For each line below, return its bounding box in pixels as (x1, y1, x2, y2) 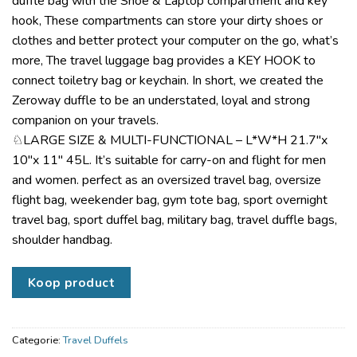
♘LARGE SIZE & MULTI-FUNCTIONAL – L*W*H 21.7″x (12, 131, 328, 150)
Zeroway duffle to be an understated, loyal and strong (12, 92, 310, 110)
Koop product (27, 274, 116, 292)
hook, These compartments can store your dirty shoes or (12, 12, 323, 30)
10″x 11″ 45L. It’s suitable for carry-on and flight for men (12, 151, 326, 170)
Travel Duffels (63, 332, 128, 347)
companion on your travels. (12, 112, 159, 130)
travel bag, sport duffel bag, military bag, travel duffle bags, (12, 211, 337, 229)
